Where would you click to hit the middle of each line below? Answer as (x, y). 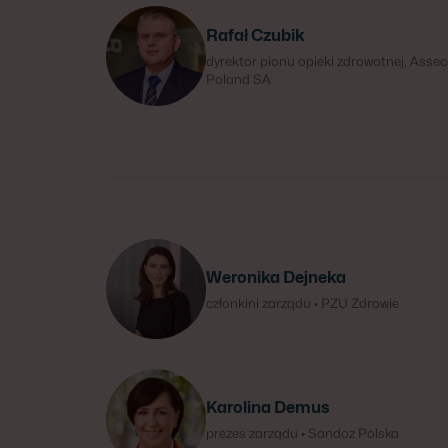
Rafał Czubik (255, 35)
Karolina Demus (268, 407)
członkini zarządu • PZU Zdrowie (302, 303)
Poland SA (238, 79)
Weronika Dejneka (276, 277)
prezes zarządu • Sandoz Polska (302, 433)
